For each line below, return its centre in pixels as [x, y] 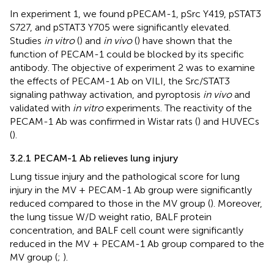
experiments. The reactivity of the [178, 108]
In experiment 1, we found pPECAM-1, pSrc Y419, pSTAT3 [135, 13]
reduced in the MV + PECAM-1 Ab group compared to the [137, 243]
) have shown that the [185, 40]
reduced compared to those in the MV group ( [110, 203]
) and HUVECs [228, 121]
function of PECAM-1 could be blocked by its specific [127, 54]
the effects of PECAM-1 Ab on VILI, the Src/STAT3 [120, 81]
